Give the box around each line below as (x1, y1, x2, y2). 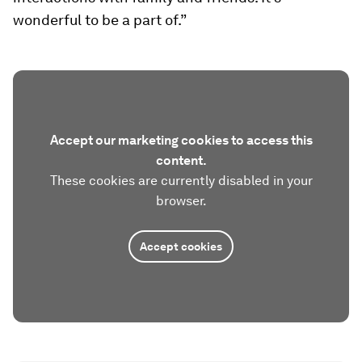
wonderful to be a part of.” (13, 11, 187, 28)
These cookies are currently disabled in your (49, 172, 313, 188)
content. (155, 152, 207, 168)
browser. (155, 192, 207, 208)
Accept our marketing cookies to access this (49, 132, 313, 148)
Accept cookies (140, 239, 222, 253)
